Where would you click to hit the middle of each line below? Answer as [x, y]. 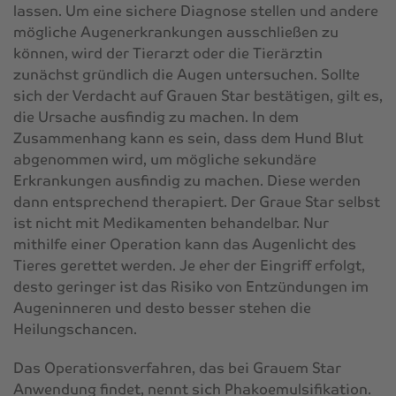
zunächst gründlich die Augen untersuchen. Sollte [187, 74]
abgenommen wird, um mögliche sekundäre [165, 159]
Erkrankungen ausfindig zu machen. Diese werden [187, 180]
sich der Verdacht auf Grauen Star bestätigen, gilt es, [198, 95]
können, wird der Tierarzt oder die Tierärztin [168, 53]
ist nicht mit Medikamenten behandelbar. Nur [171, 223]
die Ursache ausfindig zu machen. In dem [156, 117]
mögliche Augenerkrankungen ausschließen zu [176, 32]
